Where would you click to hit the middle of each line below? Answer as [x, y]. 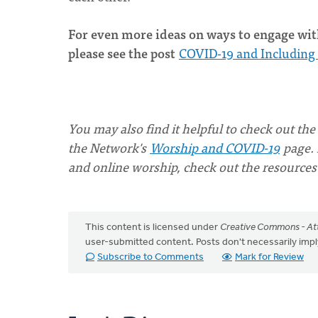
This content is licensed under [153, 227]
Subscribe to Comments [150, 257]
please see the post [123, 53]
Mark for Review [269, 257]
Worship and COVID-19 [215, 147]
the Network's [109, 147]
